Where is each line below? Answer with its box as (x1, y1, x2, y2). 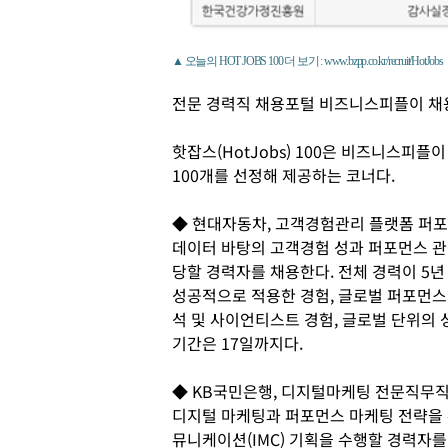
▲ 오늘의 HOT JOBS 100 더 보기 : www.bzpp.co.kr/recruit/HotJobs (172, 53, 443, 68)
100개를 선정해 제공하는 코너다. (172, 162, 395, 187)
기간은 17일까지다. (172, 330, 303, 355)
